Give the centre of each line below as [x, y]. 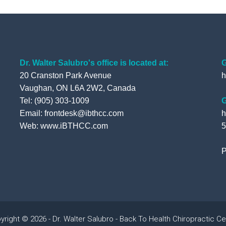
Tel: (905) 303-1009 [54, 101]
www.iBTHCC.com [74, 126]
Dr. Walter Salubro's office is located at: [94, 63]
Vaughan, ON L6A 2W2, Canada [77, 88]
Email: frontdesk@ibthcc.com [71, 114]
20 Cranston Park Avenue [65, 76]
